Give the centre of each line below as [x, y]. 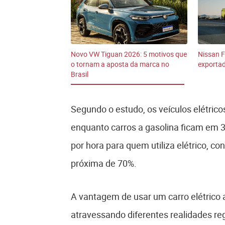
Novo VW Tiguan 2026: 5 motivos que [129, 54]
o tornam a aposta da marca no [120, 64]
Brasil [79, 74]
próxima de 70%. [103, 163]
